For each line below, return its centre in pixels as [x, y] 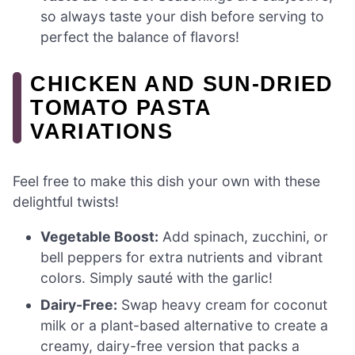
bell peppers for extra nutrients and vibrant [182, 257]
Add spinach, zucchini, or [244, 236]
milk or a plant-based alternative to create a [185, 325]
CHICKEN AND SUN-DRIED [182, 84]
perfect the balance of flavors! [140, 37]
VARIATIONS [101, 132]
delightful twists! [66, 202]
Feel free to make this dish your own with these [166, 181]
